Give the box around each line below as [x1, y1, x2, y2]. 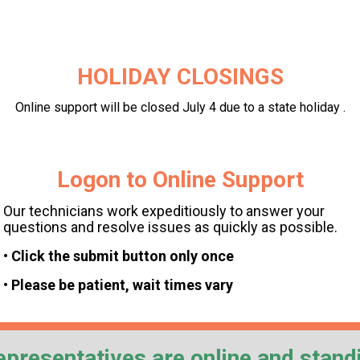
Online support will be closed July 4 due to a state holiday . [14, 99, 346, 115]
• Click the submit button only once [3, 247, 234, 264]
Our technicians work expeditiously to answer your [3, 202, 325, 219]
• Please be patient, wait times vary [3, 276, 233, 293]
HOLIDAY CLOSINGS [76, 63, 284, 91]
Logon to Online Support [56, 166, 304, 193]
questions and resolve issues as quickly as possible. [3, 218, 337, 235]
